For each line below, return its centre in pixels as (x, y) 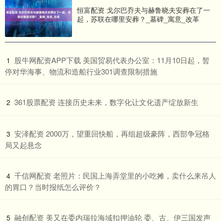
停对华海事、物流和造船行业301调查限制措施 (81, 71)
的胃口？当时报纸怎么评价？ (53, 186)
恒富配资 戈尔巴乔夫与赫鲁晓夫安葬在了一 (144, 10)
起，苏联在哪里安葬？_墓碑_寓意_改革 (138, 19)
